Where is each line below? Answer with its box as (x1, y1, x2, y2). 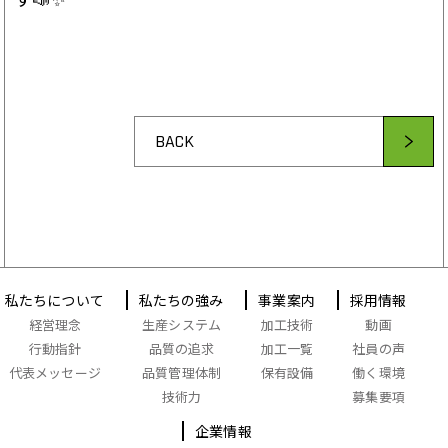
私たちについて (4, 290, 104, 311)
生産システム (142, 315, 221, 335)
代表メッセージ (8, 363, 101, 383)
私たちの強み (138, 290, 224, 311)
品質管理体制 (142, 363, 221, 383)
